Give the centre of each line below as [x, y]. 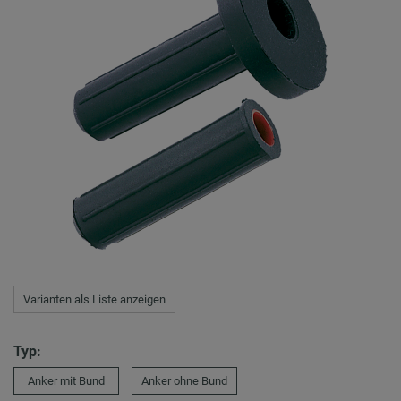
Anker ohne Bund [184, 381]
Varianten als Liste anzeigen [94, 300]
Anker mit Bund [66, 381]
